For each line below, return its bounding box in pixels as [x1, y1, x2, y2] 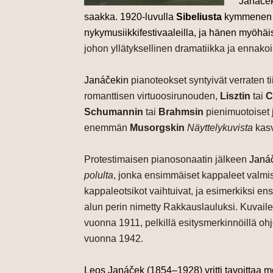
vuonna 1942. [84, 233, 143, 244]
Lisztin [220, 91, 250, 102]
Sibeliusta [176, 12, 222, 23]
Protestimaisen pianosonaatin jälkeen [84, 154, 249, 165]
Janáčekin [84, 75, 131, 86]
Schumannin [84, 107, 143, 118]
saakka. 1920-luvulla [84, 12, 176, 23]
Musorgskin [130, 122, 185, 133]
